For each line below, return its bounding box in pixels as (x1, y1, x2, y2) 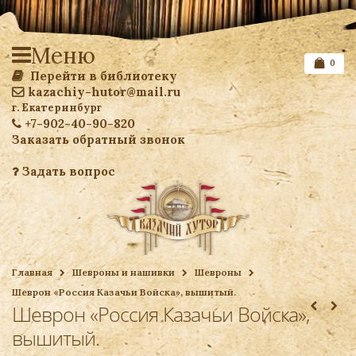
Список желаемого (212, 254, 336, 270)
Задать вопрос (19, 164, 115, 179)
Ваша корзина (253, 286, 344, 302)
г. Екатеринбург (12, 101, 102, 114)
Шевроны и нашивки (72, 266, 175, 278)
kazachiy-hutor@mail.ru (28, 84, 180, 99)
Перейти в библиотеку (27, 68, 177, 83)
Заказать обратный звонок (12, 132, 185, 147)
